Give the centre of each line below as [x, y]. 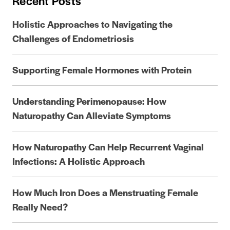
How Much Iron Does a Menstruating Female [105, 193]
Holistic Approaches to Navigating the [92, 24]
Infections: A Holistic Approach [79, 161]
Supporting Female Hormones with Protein [102, 70]
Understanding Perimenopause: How [89, 101]
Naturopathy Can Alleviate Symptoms [92, 116]
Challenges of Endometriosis [73, 39]
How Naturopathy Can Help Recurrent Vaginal [108, 147]
